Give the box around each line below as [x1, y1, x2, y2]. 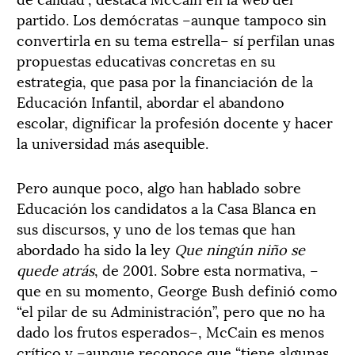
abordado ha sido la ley [17, 237, 174, 259]
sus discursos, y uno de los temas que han [17, 216, 296, 239]
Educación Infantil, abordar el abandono [17, 90, 284, 112]
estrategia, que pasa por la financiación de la [17, 69, 313, 91]
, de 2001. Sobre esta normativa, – [94, 258, 319, 280]
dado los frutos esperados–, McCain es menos [17, 319, 324, 342]
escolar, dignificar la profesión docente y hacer [17, 110, 333, 132]
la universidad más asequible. [17, 131, 208, 153]
